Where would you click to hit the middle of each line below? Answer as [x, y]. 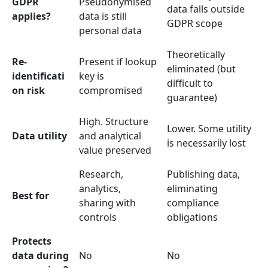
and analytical [110, 135]
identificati [38, 76]
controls [98, 217]
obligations [192, 217]
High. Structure [114, 121]
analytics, [100, 188]
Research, [101, 174]
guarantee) [192, 97]
